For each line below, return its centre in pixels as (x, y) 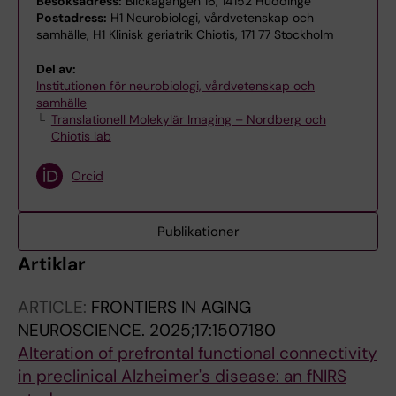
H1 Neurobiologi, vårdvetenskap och (210, 18)
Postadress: (72, 18)
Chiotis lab (81, 137)
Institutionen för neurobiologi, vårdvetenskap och (175, 86)
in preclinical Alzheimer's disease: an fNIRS (182, 377)
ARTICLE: (54, 308)
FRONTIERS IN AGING (171, 308)
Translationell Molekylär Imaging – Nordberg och (188, 120)
